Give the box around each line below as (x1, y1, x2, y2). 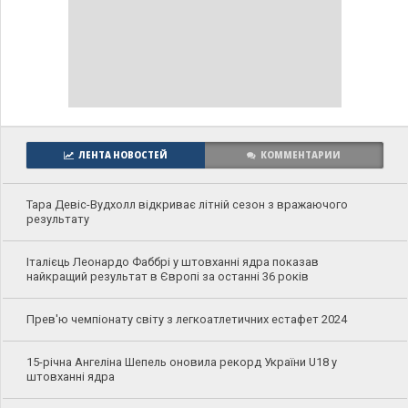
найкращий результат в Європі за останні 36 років (25, 270, 309, 283)
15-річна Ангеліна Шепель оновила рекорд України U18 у (25, 355, 337, 369)
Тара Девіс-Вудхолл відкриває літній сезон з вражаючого (25, 198, 348, 211)
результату (25, 212, 89, 226)
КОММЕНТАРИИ (260, 149, 342, 161)
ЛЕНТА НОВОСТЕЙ (77, 149, 168, 161)
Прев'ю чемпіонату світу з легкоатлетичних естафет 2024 (25, 312, 347, 326)
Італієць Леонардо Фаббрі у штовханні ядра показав (25, 255, 319, 269)
